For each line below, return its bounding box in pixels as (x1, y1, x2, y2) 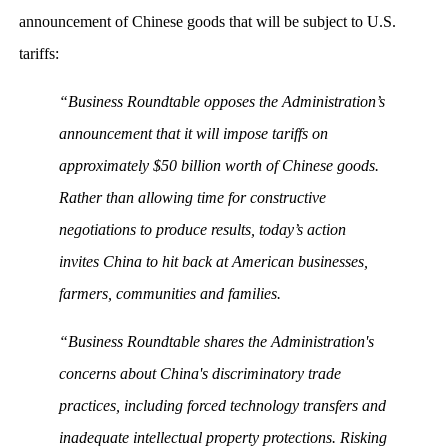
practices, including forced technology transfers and (58, 397, 386, 415)
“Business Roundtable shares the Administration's (58, 333, 374, 351)
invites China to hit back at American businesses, (58, 253, 368, 271)
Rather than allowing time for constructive (58, 189, 326, 207)
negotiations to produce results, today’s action (58, 221, 346, 239)
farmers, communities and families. (58, 285, 281, 303)
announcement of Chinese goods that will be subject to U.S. (18, 13, 396, 31)
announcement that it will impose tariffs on (58, 125, 328, 143)
